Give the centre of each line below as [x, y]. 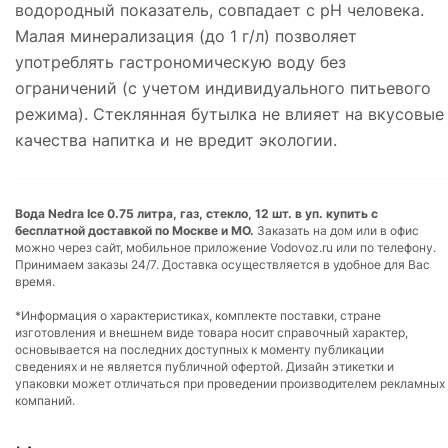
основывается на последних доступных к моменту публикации [199, 349]
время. [35, 281]
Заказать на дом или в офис [336, 230]
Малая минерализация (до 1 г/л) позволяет [186, 35]
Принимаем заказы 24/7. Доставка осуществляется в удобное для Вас [222, 264]
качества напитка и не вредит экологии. [176, 139]
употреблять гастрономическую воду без [180, 61]
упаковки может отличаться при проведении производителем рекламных [230, 383]
